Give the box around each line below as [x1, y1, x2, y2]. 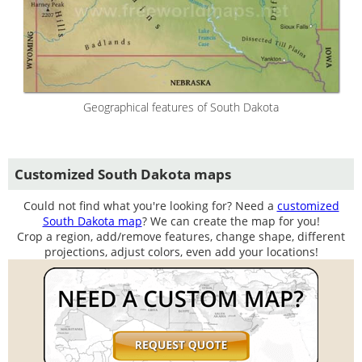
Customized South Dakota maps [15, 164, 231, 183]
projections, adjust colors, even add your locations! [44, 243, 318, 259]
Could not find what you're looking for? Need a [23, 197, 277, 213]
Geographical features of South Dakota [83, 99, 279, 115]
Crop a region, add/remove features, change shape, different [17, 228, 345, 244]
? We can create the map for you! [141, 213, 320, 229]
